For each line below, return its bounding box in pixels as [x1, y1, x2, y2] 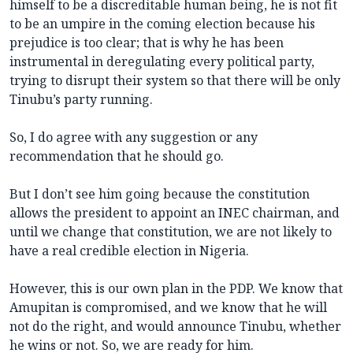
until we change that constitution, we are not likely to [9, 222, 332, 240]
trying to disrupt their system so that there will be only [9, 71, 340, 89]
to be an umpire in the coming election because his [9, 14, 315, 32]
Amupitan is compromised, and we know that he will [9, 298, 327, 316]
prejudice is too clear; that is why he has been [9, 33, 284, 51]
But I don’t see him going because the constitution [9, 184, 310, 203]
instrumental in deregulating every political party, [9, 52, 314, 70]
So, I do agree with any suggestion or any [9, 128, 258, 146]
